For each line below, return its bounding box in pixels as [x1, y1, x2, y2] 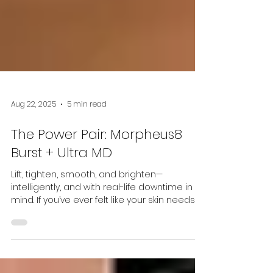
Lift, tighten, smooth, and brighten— [11, 207, 163, 219]
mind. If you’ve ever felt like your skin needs [11, 232, 195, 245]
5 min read [67, 137, 107, 148]
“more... [11, 245, 40, 258]
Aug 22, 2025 [11, 137, 56, 148]
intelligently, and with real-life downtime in [11, 219, 193, 232]
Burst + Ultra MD [11, 182, 112, 201]
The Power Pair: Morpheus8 [11, 163, 182, 183]
